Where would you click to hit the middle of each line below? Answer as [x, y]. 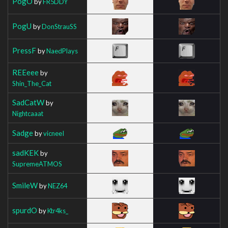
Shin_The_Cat [32, 83]
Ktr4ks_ [58, 210]
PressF [24, 50]
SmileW [25, 185]
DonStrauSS [59, 26]
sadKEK [25, 152]
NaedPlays [62, 51]
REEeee [25, 72]
